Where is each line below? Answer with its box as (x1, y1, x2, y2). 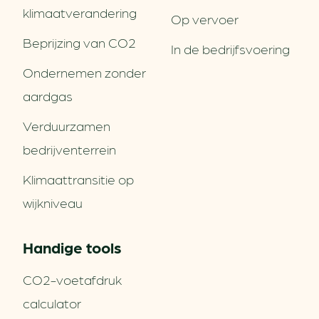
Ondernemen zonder (23, 63, 146, 80)
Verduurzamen (23, 117, 110, 133)
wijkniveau (23, 194, 83, 210)
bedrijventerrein (23, 140, 116, 157)
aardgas (23, 87, 73, 103)
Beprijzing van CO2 (23, 33, 136, 50)
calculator (23, 294, 81, 310)
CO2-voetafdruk (23, 271, 122, 287)
